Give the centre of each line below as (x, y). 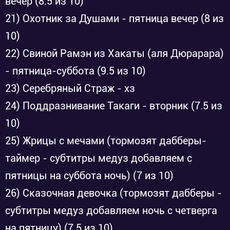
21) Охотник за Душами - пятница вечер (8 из (114, 18)
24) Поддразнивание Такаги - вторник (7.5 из (114, 106)
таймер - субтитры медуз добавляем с (99, 158)
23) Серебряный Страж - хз (70, 88)
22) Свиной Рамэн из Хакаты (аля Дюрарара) (114, 53)
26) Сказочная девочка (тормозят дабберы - (113, 193)
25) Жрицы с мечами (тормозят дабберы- (106, 141)
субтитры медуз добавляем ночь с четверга (111, 210)
